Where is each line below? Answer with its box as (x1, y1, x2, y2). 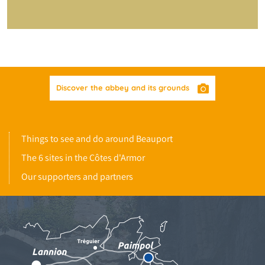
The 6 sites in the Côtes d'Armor (21, 151, 145, 164)
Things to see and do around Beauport (21, 132, 173, 146)
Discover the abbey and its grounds (56, 83, 192, 93)
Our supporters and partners (21, 170, 133, 183)
